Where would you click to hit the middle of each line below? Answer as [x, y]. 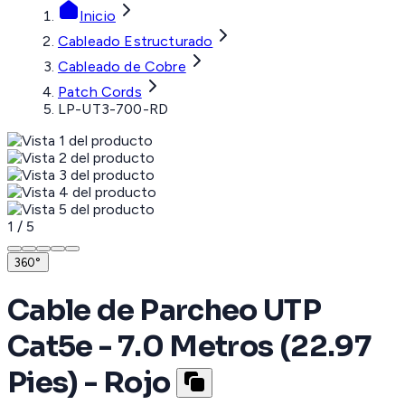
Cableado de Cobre [122, 67]
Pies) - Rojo [89, 382]
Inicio [98, 16]
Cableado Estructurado [136, 42]
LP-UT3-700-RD [113, 109]
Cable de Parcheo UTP [165, 310]
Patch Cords [100, 92]
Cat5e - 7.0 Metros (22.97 [189, 346]
